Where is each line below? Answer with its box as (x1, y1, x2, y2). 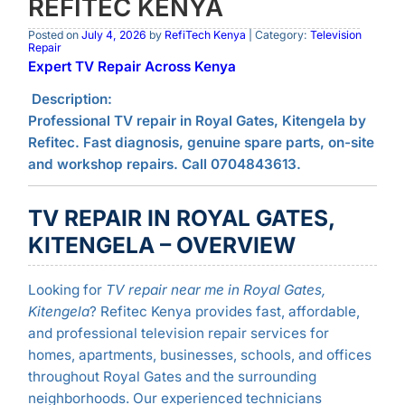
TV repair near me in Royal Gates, (105, 281, 325, 299)
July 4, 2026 (80, 27, 146, 42)
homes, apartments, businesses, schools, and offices (27, 346, 372, 364)
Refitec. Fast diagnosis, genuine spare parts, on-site (27, 133, 374, 151)
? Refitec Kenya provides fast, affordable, (89, 303, 360, 321)
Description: (27, 89, 112, 108)
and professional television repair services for (27, 325, 329, 343)
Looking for (27, 281, 106, 299)
